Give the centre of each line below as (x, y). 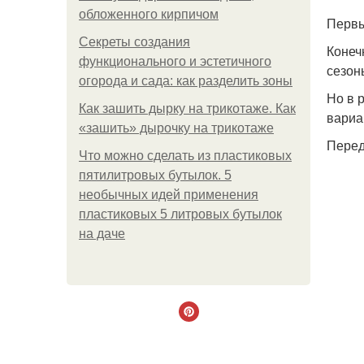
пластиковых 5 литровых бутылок (180, 214)
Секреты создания (134, 42)
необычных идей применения (169, 195)
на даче (102, 234)
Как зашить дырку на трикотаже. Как (187, 108)
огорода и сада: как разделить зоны (186, 81)
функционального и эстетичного (175, 61)
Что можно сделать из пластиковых (185, 156)
